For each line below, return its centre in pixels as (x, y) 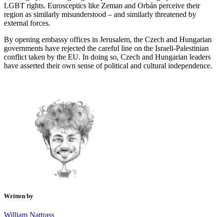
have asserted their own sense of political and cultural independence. (108, 65)
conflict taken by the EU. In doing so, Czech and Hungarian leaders (107, 57)
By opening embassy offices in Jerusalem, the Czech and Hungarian (108, 39)
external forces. (27, 23)
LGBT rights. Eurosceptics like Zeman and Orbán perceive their (102, 5)
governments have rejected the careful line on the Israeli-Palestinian (106, 48)
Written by (19, 196)
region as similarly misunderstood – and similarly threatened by (100, 14)
